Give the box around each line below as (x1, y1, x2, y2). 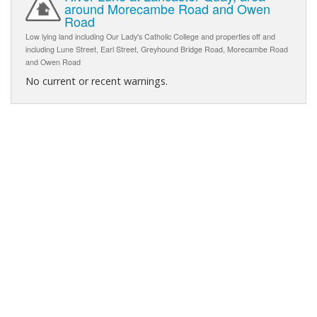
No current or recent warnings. (25, 74, 168, 88)
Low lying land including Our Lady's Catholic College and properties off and (25, 30, 275, 42)
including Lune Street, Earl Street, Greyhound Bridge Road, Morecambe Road (25, 43, 288, 54)
